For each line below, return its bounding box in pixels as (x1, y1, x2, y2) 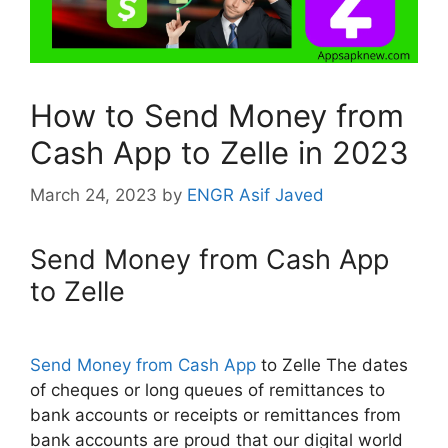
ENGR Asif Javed (187, 184, 324, 205)
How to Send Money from (30, 97, 404, 135)
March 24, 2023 (30, 184, 157, 205)
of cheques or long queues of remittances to (30, 379, 385, 400)
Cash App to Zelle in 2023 (30, 134, 409, 172)
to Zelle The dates (256, 354, 408, 375)
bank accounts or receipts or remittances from (30, 404, 401, 425)
